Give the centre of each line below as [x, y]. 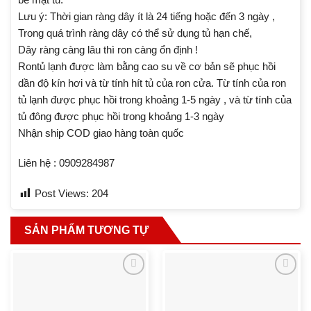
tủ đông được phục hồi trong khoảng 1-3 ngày [121, 116]
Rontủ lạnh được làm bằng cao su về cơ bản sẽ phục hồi [147, 66]
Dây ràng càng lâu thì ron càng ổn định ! [108, 49]
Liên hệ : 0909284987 [66, 163]
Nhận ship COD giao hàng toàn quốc [101, 133]
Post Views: [62, 193]
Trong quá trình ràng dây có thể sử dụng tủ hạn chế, [135, 33]
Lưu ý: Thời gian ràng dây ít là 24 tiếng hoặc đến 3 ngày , [146, 16]
